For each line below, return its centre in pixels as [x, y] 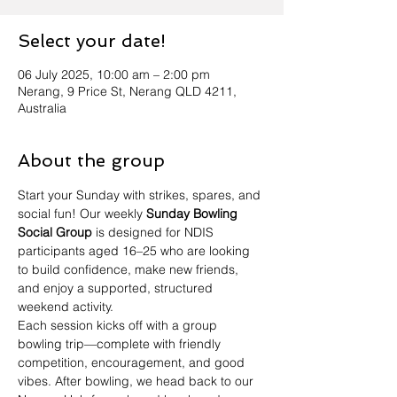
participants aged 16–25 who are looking [136, 251]
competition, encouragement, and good [133, 362]
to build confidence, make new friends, [130, 269]
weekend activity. [66, 307]
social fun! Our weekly [82, 214]
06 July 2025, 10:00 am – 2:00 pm [114, 74]
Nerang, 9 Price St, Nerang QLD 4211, [127, 91]
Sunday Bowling [194, 214]
